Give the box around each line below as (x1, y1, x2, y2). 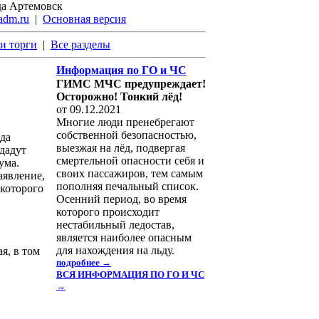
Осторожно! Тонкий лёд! (56, 90, 182, 103)
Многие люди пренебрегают (56, 116, 194, 128)
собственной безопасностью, (56, 129, 197, 141)
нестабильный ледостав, (56, 219, 174, 231)
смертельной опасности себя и (56, 155, 204, 167)
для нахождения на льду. (56, 244, 174, 256)
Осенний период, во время (56, 193, 187, 205)
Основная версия (43, 13, 126, 25)
